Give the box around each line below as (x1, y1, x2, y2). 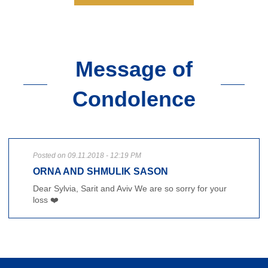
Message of (75, 57, 193, 82)
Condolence (72, 87, 196, 112)
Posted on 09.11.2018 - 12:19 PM (33, 151, 141, 160)
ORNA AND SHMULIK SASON (33, 166, 168, 177)
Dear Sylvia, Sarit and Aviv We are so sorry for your (33, 184, 227, 194)
